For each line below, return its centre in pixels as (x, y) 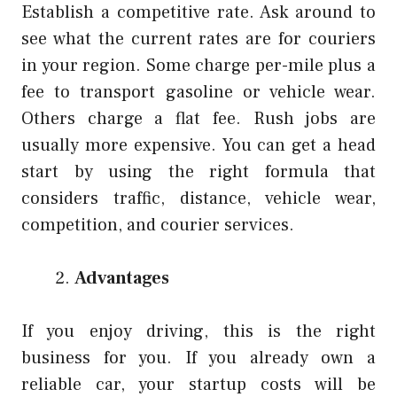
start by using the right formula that (198, 172)
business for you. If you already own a (198, 358)
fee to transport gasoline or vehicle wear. (198, 93)
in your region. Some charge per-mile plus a (198, 66)
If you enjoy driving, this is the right (198, 332)
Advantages (122, 279)
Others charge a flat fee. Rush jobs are (198, 119)
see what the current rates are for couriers (198, 39)
